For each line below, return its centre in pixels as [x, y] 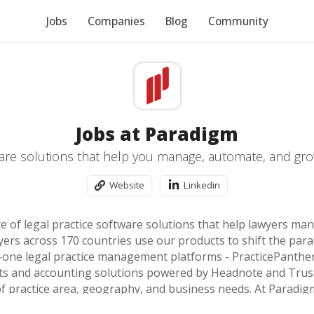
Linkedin [202, 185]
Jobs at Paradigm [157, 134]
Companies [116, 21]
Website [127, 185]
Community [238, 21]
